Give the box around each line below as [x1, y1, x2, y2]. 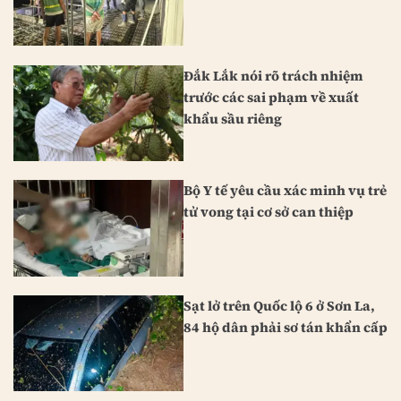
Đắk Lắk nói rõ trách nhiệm [183, 65, 363, 85]
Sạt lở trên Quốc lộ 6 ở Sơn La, [183, 296, 375, 316]
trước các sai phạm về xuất [183, 87, 359, 107]
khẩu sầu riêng [183, 108, 282, 128]
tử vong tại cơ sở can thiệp [183, 202, 354, 222]
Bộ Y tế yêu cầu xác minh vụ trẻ [183, 181, 387, 200]
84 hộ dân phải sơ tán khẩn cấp [183, 318, 388, 337]
